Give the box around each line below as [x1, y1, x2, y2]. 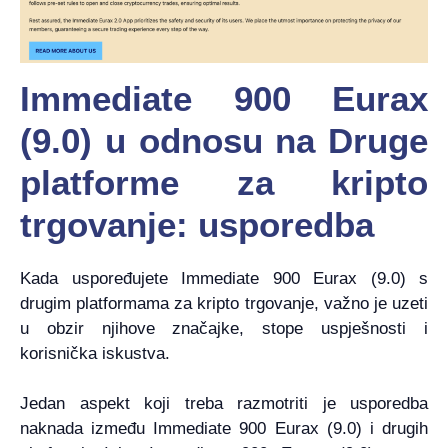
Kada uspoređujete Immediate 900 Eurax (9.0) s [20, 268, 428, 288]
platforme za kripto [20, 162, 428, 202]
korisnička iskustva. [20, 343, 170, 363]
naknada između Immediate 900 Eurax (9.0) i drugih [20, 419, 428, 439]
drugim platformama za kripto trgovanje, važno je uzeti [20, 293, 428, 313]
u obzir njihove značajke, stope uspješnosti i [20, 318, 428, 338]
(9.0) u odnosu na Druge [20, 120, 428, 160]
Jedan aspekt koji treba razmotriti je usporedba [20, 394, 428, 414]
